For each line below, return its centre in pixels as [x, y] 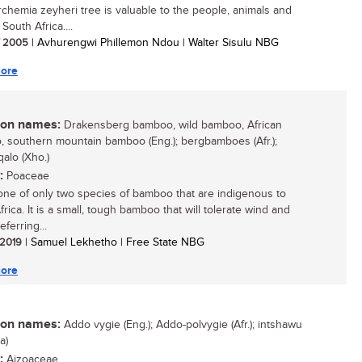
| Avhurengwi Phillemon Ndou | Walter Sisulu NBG [154, 43]
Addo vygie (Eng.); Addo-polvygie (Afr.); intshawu [181, 325]
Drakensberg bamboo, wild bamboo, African [171, 125]
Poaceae [26, 176]
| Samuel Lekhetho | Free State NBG [113, 242]
